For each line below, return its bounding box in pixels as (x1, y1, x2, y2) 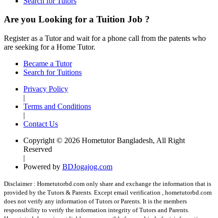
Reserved (23, 145, 52, 154)
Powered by (23, 163, 62, 171)
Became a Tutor (23, 59, 72, 68)
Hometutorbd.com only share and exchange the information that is (36, 180, 211, 188)
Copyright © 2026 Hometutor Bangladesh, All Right (23, 136, 185, 145)
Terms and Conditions (23, 102, 91, 111)
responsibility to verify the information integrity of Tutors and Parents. (4, 206, 189, 214)
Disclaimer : (4, 180, 36, 188)
